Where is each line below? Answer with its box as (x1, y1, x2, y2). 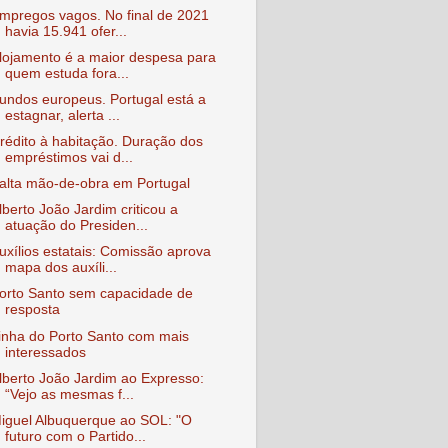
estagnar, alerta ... (4, 107, 120, 123)
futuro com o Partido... (4, 428, 146, 444)
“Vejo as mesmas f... (4, 386, 134, 402)
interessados (4, 344, 86, 360)
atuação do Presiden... (4, 218, 148, 234)
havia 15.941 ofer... (4, 23, 127, 39)
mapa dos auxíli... (4, 260, 117, 276)
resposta (4, 302, 60, 318)
